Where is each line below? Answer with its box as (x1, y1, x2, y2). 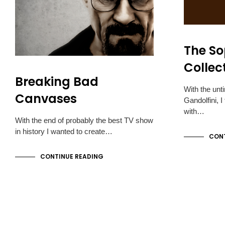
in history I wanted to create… (15, 127, 113, 136)
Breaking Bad (15, 73, 98, 90)
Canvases (15, 90, 77, 107)
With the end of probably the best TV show (15, 116, 153, 125)
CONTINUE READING (40, 152, 103, 161)
